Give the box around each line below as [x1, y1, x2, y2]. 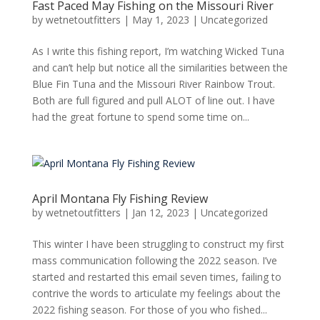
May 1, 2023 [131, 12, 189, 26]
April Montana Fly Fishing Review [31, 190, 208, 206]
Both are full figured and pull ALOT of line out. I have [31, 93, 275, 107]
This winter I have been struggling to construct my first [31, 236, 284, 251]
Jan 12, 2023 [131, 205, 189, 219]
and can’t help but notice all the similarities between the [31, 60, 288, 74]
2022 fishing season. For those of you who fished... [31, 302, 267, 316]
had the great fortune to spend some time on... [31, 109, 249, 124]
